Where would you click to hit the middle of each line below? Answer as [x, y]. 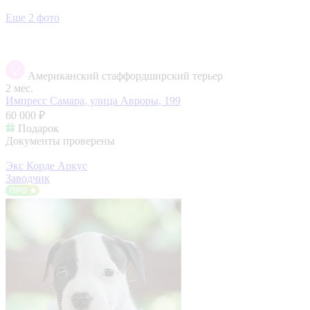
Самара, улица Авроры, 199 [115, 100]
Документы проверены [60, 140]
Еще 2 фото [33, 17]
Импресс [28, 100]
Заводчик [28, 178]
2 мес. [19, 88]
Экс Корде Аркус [46, 165]
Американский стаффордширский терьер [125, 75]
